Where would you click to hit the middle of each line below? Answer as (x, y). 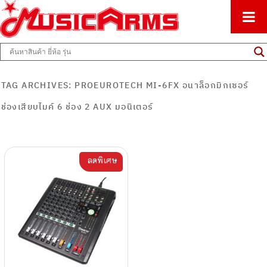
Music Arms (60, 65)
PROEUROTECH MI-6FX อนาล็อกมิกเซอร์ (162, 85)
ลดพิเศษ (101, 160)
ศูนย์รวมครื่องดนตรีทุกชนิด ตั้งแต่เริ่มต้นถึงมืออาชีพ (107, 6)
